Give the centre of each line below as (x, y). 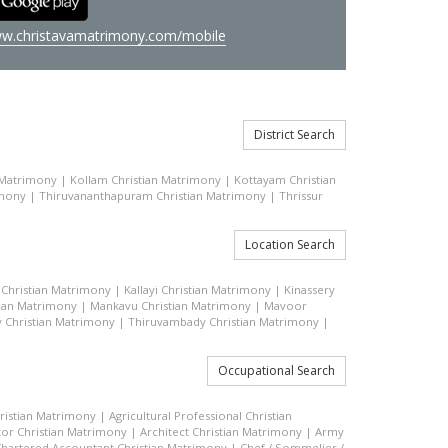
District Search (294, 134)
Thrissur (301, 195)
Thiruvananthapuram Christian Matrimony (152, 195)
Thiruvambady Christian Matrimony (223, 321)
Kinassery (309, 289)
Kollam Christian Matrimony (145, 179)
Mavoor (285, 305)
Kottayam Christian (285, 179)
